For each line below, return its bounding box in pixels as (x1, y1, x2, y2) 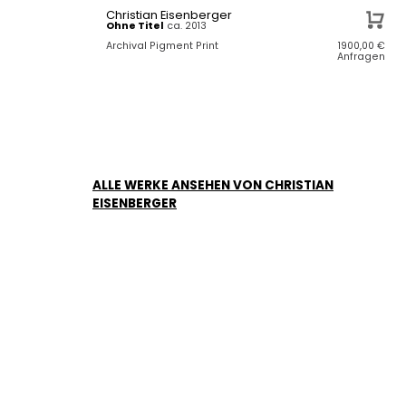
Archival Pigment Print (106, 38, 218, 53)
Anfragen (337, 49, 386, 63)
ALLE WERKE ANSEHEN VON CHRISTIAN (92, 177, 333, 194)
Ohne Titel (106, 18, 164, 33)
